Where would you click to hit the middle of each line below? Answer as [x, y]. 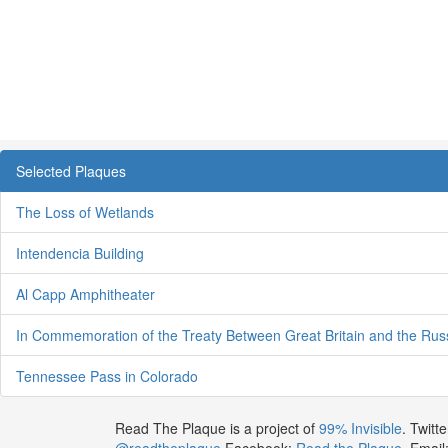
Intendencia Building [80, 252]
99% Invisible [360, 427]
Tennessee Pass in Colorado [107, 375]
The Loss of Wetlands [85, 211]
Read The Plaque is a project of [216, 427]
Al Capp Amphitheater [85, 293]
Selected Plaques [71, 170]
